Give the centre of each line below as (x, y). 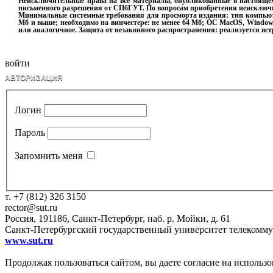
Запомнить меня (48, 155)
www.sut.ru (29, 240)
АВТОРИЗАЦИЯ (34, 78)
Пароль (30, 132)
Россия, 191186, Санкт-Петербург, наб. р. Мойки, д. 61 (118, 218)
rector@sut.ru (31, 207)
